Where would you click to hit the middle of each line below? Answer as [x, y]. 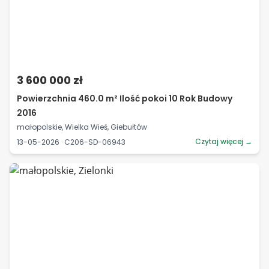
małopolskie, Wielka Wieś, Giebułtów [82, 127]
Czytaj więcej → [224, 141]
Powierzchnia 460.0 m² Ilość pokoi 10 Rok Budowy [125, 98]
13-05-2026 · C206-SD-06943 [71, 142]
